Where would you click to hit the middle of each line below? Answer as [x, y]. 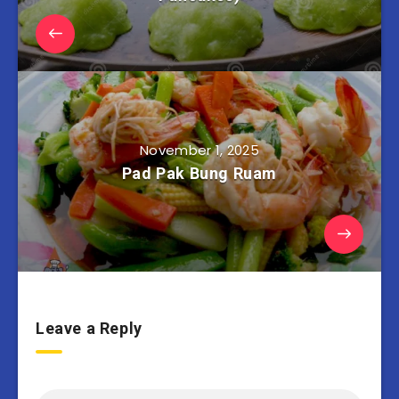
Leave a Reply [89, 328]
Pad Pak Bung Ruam [199, 173]
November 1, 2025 [199, 150]
